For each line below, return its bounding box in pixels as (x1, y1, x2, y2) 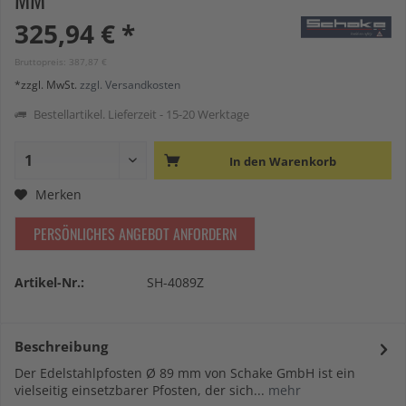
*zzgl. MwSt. (14, 77, 80, 92)
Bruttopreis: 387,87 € (14, 55, 107, 68)
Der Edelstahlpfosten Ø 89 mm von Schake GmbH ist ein (14, 364, 355, 382)
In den (228, 153, 266, 169)
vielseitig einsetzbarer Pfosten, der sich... (14, 382, 265, 399)
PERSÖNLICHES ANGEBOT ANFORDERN (34, 223, 237, 245)
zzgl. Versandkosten (80, 77, 180, 92)
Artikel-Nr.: (14, 274, 84, 291)
